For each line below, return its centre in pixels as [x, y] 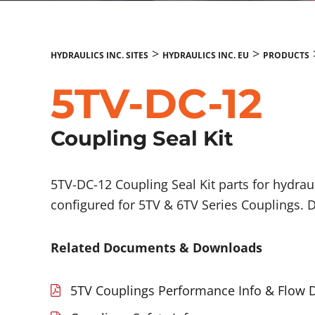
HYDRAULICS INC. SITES [99, 55]
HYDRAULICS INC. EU [205, 55]
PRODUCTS [286, 55]
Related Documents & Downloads [156, 247]
